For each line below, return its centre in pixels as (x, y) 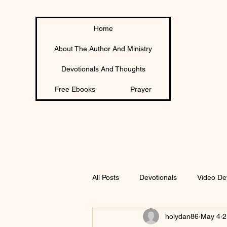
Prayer (141, 89)
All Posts (106, 177)
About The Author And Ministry (103, 49)
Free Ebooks (75, 89)
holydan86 (182, 216)
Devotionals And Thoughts (103, 69)
